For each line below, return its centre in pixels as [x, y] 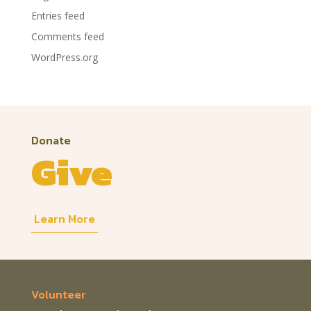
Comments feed [67, 36]
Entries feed [58, 15]
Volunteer [58, 294]
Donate [51, 140]
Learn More [64, 218]
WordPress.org [64, 57]
